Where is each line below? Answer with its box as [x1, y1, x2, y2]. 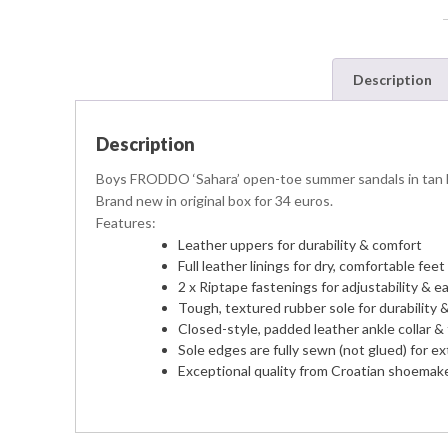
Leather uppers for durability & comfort [178, 236, 422, 253]
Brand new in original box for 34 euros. [96, 192, 333, 209]
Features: [96, 214, 156, 231]
